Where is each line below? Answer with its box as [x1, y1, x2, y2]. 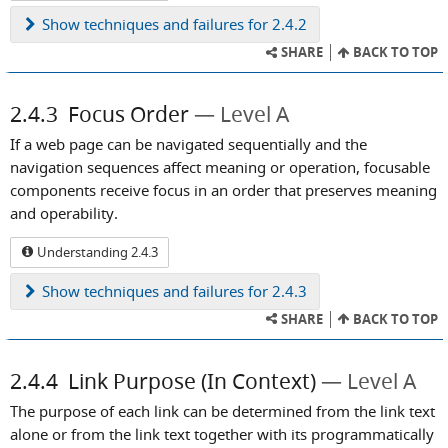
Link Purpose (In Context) [68, 366, 316, 395]
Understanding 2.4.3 [34, 242, 158, 261]
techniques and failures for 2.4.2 [80, 14, 307, 35]
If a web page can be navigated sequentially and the [10, 134, 367, 155]
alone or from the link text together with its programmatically [10, 423, 434, 444]
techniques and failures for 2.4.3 [80, 280, 307, 301]
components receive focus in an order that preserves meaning [10, 180, 437, 201]
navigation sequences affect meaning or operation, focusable [10, 157, 430, 178]
